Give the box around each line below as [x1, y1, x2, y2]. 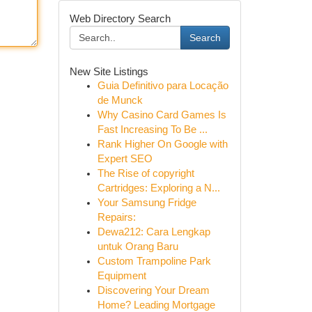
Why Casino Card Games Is [97, 109, 226, 120]
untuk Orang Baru [97, 241, 178, 252]
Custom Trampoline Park [97, 256, 211, 267]
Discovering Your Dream [97, 285, 210, 296]
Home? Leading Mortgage [97, 299, 215, 311]
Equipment [97, 270, 146, 281]
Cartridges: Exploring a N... [97, 182, 220, 194]
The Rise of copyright [97, 168, 194, 179]
